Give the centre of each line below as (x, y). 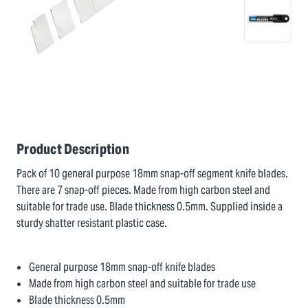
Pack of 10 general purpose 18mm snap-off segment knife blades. (152, 174)
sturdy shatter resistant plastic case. (92, 223)
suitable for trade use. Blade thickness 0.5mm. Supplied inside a (150, 207)
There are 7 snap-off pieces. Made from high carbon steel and (143, 190)
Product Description (73, 149)
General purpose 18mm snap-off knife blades (122, 267)
